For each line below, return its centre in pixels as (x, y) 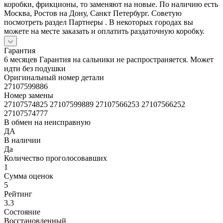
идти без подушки (35, 68)
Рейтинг (18, 194)
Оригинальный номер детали (54, 77)
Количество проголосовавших (56, 158)
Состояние (22, 212)
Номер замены (29, 95)
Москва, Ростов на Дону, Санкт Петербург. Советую (93, 13)
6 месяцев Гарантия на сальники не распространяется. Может (109, 59)
